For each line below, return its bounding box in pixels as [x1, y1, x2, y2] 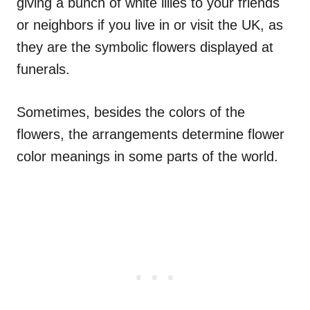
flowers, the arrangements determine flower [17, 126, 284, 142]
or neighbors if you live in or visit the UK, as [17, 17, 283, 33]
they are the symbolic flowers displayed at [17, 39, 273, 55]
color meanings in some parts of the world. [17, 148, 278, 164]
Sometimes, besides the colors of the [17, 104, 245, 120]
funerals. [17, 61, 70, 77]
